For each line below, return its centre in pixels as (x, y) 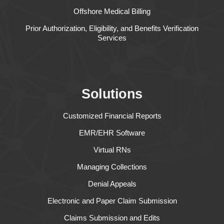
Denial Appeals (112, 183)
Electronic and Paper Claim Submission (112, 200)
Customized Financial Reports (112, 115)
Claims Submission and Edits (112, 217)
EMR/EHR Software (112, 132)
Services (112, 37)
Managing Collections (112, 166)
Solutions (112, 94)
